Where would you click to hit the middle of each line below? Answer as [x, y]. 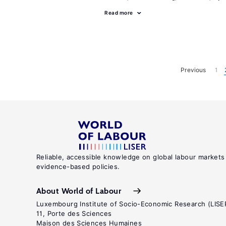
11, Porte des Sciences [74, 213]
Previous [193, 70]
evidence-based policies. [78, 166]
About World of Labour [79, 191]
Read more [119, 13]
